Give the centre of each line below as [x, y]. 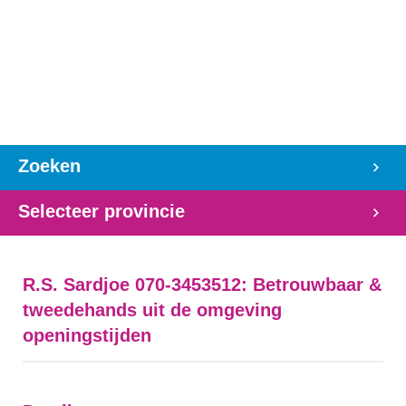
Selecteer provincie [101, 211]
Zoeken [49, 166]
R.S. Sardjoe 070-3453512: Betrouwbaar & [202, 285]
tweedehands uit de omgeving [152, 310]
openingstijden [87, 335]
